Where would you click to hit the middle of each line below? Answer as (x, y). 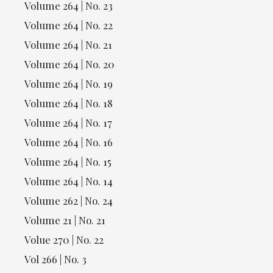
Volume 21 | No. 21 (65, 220)
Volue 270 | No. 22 (64, 240)
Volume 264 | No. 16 (69, 142)
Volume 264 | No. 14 (69, 181)
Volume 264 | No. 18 (69, 103)
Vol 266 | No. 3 (55, 259)
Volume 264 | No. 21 (68, 45)
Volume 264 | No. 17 (68, 123)
